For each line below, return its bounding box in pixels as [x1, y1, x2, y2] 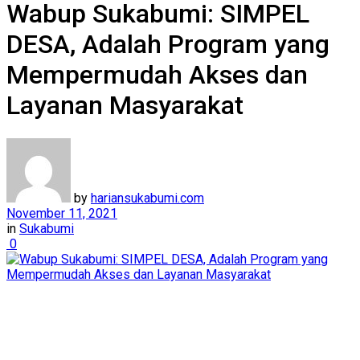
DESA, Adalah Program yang [6, 29, 329, 60]
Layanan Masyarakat [6, 90, 243, 121]
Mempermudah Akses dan [6, 59, 308, 91]
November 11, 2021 [6, 205, 117, 221]
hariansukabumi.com [91, 190, 204, 206]
